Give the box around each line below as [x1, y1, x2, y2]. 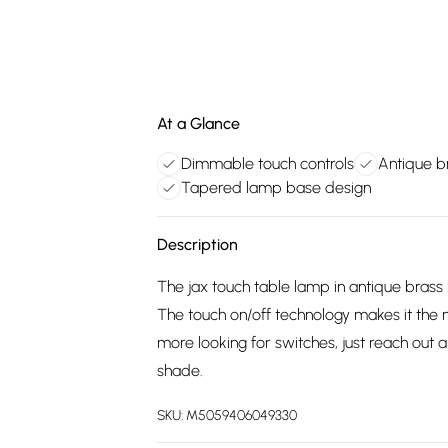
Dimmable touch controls [181, 154, 354, 173]
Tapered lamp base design [181, 178, 371, 197]
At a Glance [157, 114, 240, 133]
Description [157, 235, 238, 254]
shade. [157, 361, 203, 380]
